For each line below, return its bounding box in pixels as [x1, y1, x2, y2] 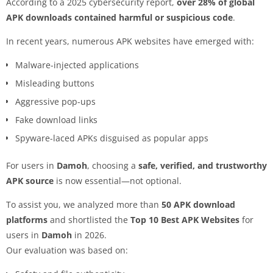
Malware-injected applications [15, 58, 139, 71]
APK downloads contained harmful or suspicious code [6, 11, 233, 23]
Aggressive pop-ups [15, 95, 96, 107]
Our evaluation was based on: [6, 244, 128, 256]
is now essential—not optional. [54, 174, 182, 186]
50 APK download [161, 198, 235, 210]
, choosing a [87, 159, 138, 171]
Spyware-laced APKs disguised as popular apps [15, 132, 208, 144]
